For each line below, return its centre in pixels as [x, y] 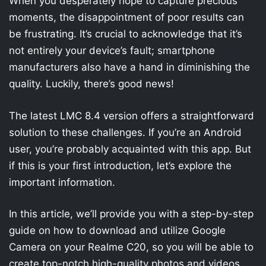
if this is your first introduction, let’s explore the [120, 165]
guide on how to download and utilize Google [117, 230]
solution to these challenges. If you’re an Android [125, 132]
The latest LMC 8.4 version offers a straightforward [132, 115]
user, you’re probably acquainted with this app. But [130, 149]
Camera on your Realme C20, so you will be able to [131, 247]
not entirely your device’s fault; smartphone [112, 50]
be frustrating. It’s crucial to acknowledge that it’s [126, 34]
